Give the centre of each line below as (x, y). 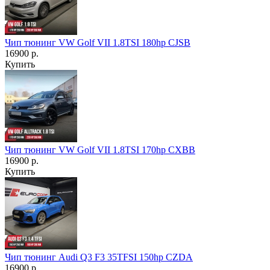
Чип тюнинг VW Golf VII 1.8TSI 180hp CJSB (98, 42)
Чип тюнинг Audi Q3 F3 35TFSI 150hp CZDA (99, 257)
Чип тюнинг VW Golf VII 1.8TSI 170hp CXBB (100, 149)
